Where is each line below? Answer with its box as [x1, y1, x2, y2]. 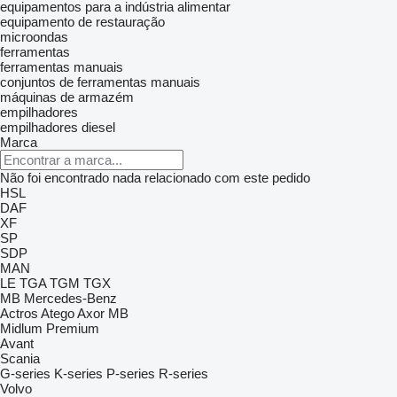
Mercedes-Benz [24, 291, 117, 306]
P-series [106, 366, 155, 381]
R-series [159, 366, 208, 381]
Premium [46, 321, 99, 336]
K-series [54, 366, 103, 381]
